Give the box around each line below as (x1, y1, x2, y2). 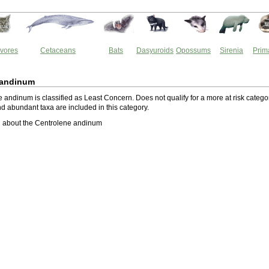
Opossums (176, 46, 211, 55)
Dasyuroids (136, 46, 174, 55)
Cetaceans (40, 46, 76, 55)
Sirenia (220, 46, 243, 55)
